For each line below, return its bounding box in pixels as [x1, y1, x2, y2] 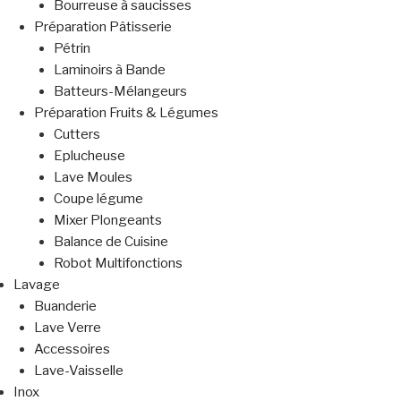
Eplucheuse [54, 148, 125, 165]
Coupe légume [54, 191, 143, 208]
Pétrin [54, 40, 90, 57]
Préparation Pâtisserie [33, 19, 172, 36]
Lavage [13, 277, 60, 294]
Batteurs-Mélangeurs [54, 83, 187, 100]
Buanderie [33, 298, 97, 315]
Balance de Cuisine [54, 234, 168, 251]
